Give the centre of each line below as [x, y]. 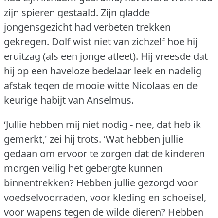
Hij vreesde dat [174, 56]
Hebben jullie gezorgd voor [137, 182]
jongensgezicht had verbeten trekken [87, 27]
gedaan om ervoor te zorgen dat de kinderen [104, 153]
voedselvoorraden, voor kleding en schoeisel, [105, 197]
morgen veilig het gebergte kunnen [83, 168]
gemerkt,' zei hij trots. [53, 139]
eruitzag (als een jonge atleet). [71, 56]
